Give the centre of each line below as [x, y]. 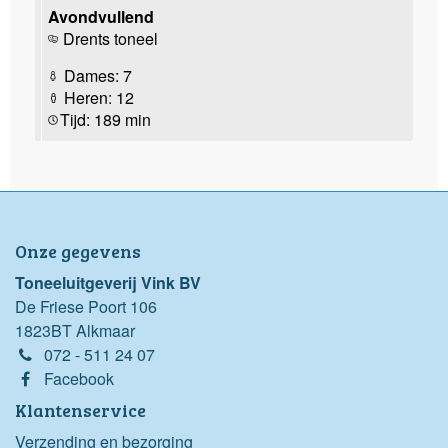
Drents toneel [110, 38]
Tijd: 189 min [105, 119]
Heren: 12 [97, 97]
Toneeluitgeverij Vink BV [108, 282]
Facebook [78, 378]
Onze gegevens [78, 250]
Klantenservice [80, 409]
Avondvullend [100, 16]
